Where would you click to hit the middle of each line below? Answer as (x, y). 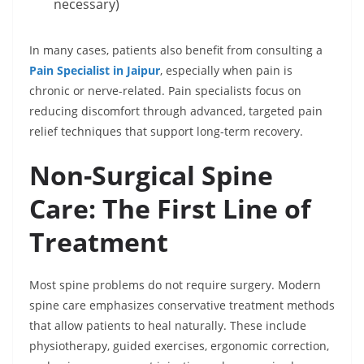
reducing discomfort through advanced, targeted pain (176, 111)
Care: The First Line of (170, 209)
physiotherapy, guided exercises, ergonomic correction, (179, 346)
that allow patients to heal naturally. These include (168, 326)
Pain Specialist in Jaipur (95, 71)
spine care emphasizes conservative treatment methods (182, 305)
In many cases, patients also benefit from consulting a (176, 50)
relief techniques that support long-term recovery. (166, 132)
